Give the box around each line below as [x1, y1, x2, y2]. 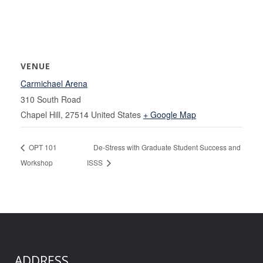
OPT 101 [27, 141, 57, 152]
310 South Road [21, 93, 81, 105]
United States [91, 109, 141, 120]
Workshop [21, 157, 53, 167]
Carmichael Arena [21, 77, 87, 89]
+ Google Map [143, 109, 196, 120]
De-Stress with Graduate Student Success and [93, 141, 241, 152]
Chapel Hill [21, 109, 60, 120]
